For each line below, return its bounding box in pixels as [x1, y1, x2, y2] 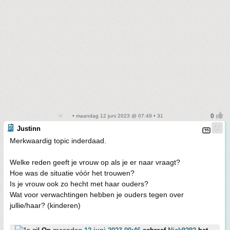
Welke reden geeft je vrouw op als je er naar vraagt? [10, 158, 180, 166]
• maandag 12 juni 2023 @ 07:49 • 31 [71, 113, 163, 119]
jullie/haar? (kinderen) [10, 201, 81, 209]
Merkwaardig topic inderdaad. [10, 137, 106, 145]
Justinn [17, 125, 41, 132]
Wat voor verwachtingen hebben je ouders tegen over [10, 190, 184, 199]
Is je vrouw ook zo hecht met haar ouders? [10, 180, 148, 188]
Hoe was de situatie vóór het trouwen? [10, 169, 135, 177]
